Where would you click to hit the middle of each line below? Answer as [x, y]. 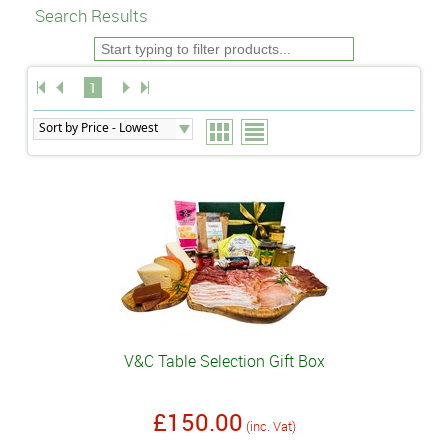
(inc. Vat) [270, 426]
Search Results [91, 15]
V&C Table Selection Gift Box [224, 361]
